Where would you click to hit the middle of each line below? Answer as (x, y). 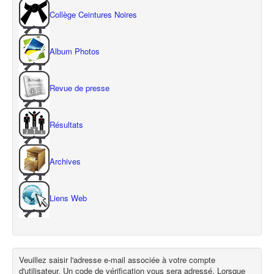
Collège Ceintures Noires (93, 15)
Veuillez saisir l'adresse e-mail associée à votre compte (117, 260)
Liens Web (68, 198)
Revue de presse (80, 88)
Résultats (66, 125)
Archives (65, 161)
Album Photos (75, 51)
